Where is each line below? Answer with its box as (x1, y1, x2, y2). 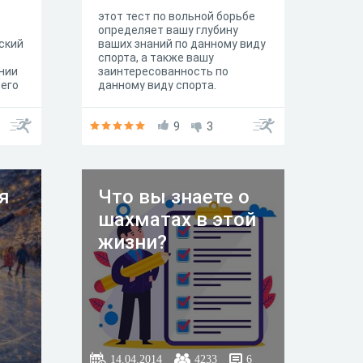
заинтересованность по (98, 65, 228, 78)
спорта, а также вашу (98, 51, 214, 64)
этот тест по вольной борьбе (98, 10, 255, 23)
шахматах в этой (98, 208, 256, 231)
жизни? (98, 231, 167, 254)
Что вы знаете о (98, 186, 250, 208)
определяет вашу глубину (98, 23, 238, 36)
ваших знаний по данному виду (98, 37, 266, 50)
